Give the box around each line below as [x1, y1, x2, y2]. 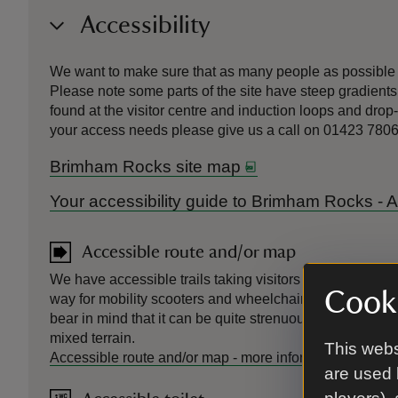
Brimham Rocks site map [50, 157, 241, 177]
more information [241, 350, 346, 366]
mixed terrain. [50, 330, 135, 346]
